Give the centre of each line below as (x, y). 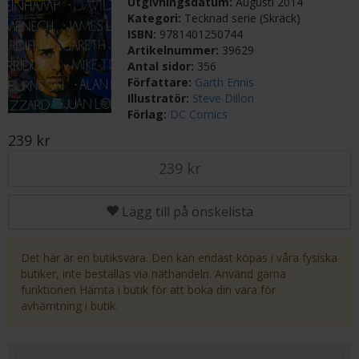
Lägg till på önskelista (188, 212)
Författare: (161, 82)
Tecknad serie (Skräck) (243, 18)
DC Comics (199, 114)
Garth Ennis (225, 82)
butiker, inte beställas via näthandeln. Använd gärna (153, 274)
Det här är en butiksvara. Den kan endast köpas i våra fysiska (179, 258)
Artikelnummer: (175, 50)
